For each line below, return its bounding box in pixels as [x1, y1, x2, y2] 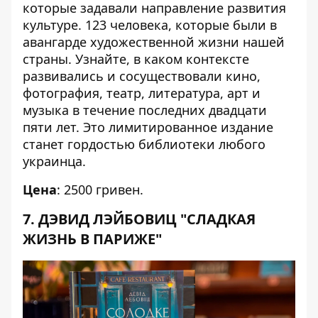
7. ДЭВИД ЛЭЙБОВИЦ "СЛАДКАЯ [23, 209, 256, 229]
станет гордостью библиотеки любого [23, 136, 265, 153]
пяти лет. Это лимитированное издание [23, 119, 273, 136]
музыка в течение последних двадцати [23, 102, 267, 119]
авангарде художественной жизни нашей [23, 33, 285, 50]
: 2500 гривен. [57, 181, 143, 198]
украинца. [23, 153, 86, 170]
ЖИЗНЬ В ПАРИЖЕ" [23, 229, 162, 248]
